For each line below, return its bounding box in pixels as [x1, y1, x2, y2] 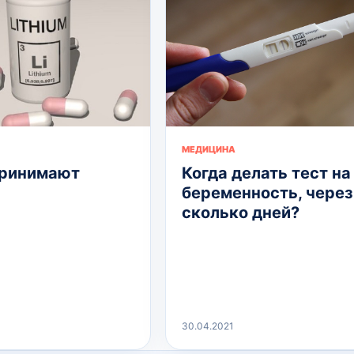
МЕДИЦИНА [182, 143, 235, 155]
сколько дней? [182, 202, 299, 222]
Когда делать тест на [182, 163, 351, 183]
